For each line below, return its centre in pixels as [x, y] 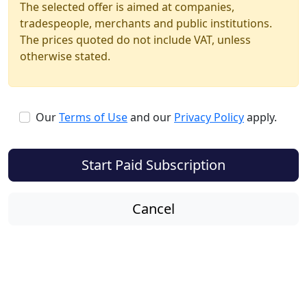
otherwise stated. [65, 57]
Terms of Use [93, 118]
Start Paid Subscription [153, 165]
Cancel [153, 209]
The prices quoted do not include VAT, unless [135, 40]
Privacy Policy [209, 118]
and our [151, 118]
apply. [260, 118]
